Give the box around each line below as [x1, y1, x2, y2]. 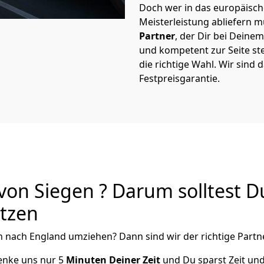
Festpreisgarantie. [139, 72, 220, 85]
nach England [3, 230, 68, 243]
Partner [139, 29, 175, 42]
